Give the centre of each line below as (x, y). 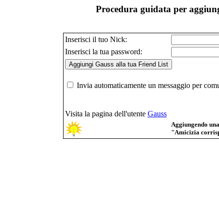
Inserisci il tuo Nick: (96, 39)
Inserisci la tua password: (103, 51)
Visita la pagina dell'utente (106, 113)
